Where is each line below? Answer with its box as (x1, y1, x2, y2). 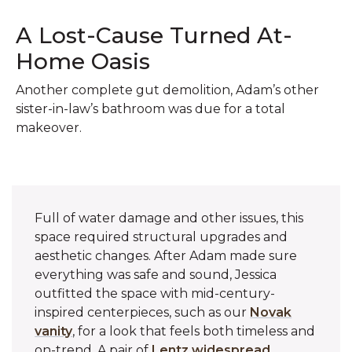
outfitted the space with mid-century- (35, 285, 276, 301)
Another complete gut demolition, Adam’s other (16, 82, 319, 97)
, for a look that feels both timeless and (72, 323, 316, 339)
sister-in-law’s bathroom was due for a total (16, 101, 285, 116)
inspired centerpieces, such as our (35, 304, 251, 320)
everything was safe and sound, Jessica (35, 266, 277, 282)
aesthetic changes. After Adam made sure (35, 247, 298, 263)
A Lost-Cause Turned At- (16, 21, 292, 49)
